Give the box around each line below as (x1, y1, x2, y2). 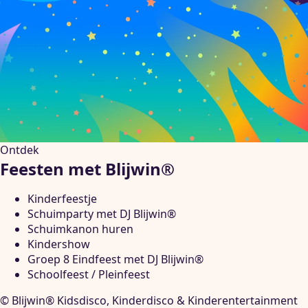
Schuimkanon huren (27, 221, 133, 236)
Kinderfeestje (27, 190, 97, 206)
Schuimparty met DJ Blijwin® (27, 206, 176, 221)
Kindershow (27, 236, 90, 252)
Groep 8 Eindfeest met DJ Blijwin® (27, 251, 203, 267)
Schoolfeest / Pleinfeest (27, 266, 150, 282)
